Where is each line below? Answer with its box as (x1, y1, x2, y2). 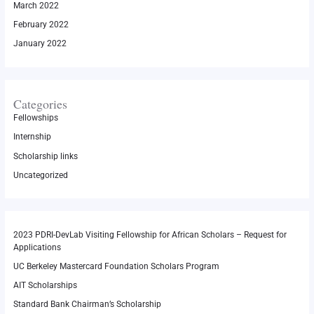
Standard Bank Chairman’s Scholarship (13, 299, 161, 310)
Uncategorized (13, 170, 68, 180)
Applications (13, 242, 61, 252)
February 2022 (13, 20, 69, 30)
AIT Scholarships (13, 280, 77, 290)
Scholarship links (13, 151, 78, 161)
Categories (13, 95, 67, 113)
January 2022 (13, 39, 67, 49)
